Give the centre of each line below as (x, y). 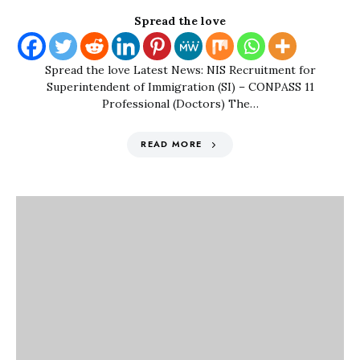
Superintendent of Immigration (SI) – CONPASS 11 (180, 87)
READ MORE (172, 144)
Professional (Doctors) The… (180, 104)
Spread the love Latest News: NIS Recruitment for (180, 70)
